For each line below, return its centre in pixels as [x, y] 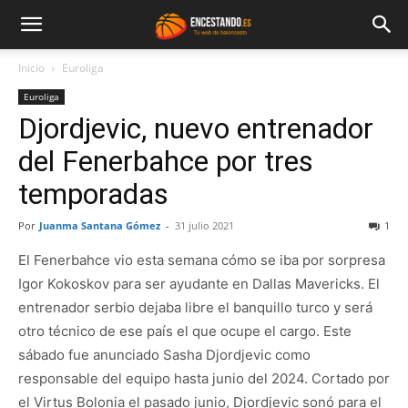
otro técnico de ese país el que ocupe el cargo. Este [185, 331]
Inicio [31, 68]
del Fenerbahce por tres [166, 161]
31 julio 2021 [204, 225]
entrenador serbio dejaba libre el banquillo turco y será [195, 307]
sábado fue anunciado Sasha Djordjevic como [164, 355]
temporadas [93, 194]
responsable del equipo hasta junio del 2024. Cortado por [204, 378]
